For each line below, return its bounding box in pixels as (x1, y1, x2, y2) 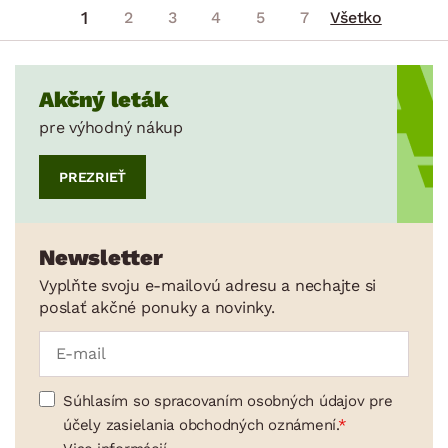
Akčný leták (39, 86, 168, 112)
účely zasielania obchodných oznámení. (63, 415, 338, 434)
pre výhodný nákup (39, 117, 183, 137)
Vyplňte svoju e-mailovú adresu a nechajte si (39, 275, 376, 295)
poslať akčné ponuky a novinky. (39, 297, 275, 317)
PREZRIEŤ (59, 168, 126, 185)
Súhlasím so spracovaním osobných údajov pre (63, 391, 393, 410)
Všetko (330, 7, 382, 27)
